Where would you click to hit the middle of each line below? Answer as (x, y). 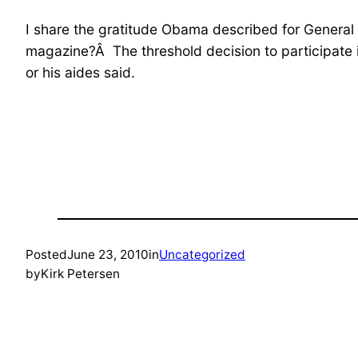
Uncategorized (202, 254)
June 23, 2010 (108, 254)
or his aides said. (80, 72)
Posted (46, 254)
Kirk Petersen (80, 273)
